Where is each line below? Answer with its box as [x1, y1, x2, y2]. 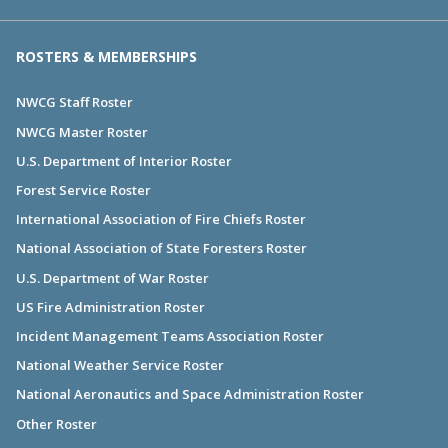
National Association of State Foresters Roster [16, 239, 307, 258]
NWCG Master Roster [16, 122, 148, 141]
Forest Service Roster [16, 181, 151, 200]
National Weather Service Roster [16, 356, 224, 375]
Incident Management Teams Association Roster [16, 326, 324, 345]
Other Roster [16, 414, 97, 433]
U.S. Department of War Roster [16, 268, 209, 287]
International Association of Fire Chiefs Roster [16, 210, 306, 229]
